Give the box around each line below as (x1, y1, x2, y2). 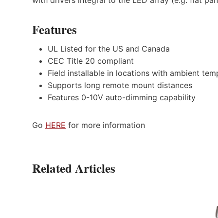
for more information (66, 120, 145, 130)
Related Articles (32, 159, 115, 178)
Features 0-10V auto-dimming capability (48, 92, 196, 103)
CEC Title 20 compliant (48, 56, 134, 66)
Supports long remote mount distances (48, 80, 192, 91)
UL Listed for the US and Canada (48, 44, 170, 54)
